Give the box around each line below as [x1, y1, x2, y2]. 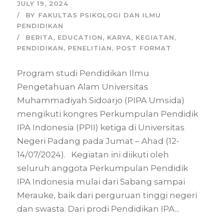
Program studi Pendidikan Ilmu [17, 68, 149, 78]
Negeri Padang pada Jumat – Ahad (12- [17, 136, 179, 146]
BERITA [26, 33, 53, 42]
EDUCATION [58, 33, 103, 42]
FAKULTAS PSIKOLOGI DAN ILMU [38, 11, 161, 19]
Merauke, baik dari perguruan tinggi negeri [17, 190, 197, 201]
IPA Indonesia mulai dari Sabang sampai [17, 177, 185, 187]
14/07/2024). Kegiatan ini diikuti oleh [17, 150, 169, 160]
